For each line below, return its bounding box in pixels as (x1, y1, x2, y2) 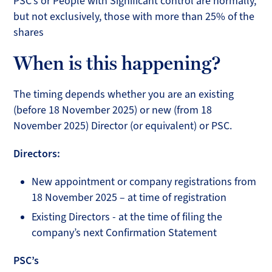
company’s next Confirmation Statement (32, 226, 217, 240)
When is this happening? (13, 52, 222, 75)
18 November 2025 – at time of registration (32, 191, 227, 205)
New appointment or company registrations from (32, 175, 257, 189)
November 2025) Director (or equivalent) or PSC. (13, 119, 233, 133)
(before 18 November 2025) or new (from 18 (13, 103, 212, 117)
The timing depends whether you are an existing (13, 87, 234, 101)
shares (13, 25, 44, 39)
